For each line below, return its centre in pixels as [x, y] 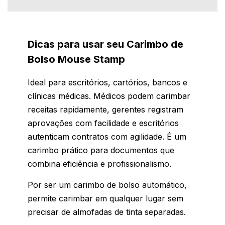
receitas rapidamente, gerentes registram [105, 110]
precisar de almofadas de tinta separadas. [107, 212]
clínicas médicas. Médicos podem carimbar [109, 96]
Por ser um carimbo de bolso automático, [107, 185]
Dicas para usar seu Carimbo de [105, 44]
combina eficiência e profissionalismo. [99, 164]
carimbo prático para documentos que [101, 150]
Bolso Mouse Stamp [76, 60]
